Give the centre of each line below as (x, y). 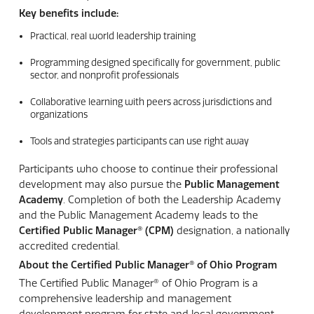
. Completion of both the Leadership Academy (172, 200)
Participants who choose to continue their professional (148, 169)
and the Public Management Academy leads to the (138, 216)
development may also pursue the (101, 185)
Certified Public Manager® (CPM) (96, 231)
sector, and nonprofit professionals (104, 75)
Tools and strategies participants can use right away (139, 141)
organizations (59, 115)
